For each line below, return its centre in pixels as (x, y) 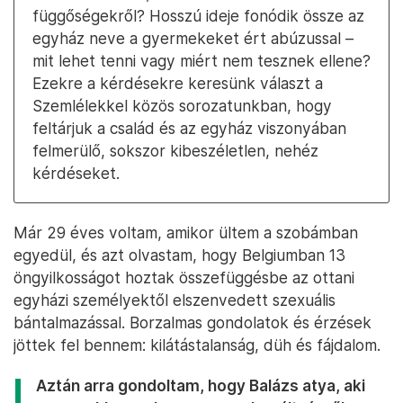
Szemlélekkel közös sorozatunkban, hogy (182, 106)
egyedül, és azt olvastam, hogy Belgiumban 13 (179, 255)
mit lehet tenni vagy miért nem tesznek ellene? (201, 61)
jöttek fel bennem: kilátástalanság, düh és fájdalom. (197, 345)
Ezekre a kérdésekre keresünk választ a (178, 83)
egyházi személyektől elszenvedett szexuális (175, 300)
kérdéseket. (76, 173)
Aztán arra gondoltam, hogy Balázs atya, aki (201, 385)
